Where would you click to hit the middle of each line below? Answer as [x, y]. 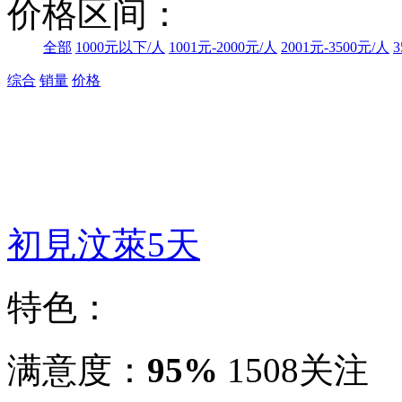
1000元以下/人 [120, 48]
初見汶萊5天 [104, 245]
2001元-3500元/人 [335, 48]
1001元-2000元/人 [223, 48]
